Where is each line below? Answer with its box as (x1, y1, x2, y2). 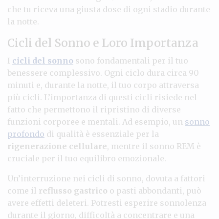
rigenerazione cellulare (7, 141, 107, 151)
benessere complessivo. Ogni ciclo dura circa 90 (7, 67, 199, 78)
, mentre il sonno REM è (107, 141, 201, 151)
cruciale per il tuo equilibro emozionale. (7, 153, 166, 163)
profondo (7, 129, 44, 139)
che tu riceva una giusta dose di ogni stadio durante (7, 4, 210, 14)
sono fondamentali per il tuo (73, 55, 188, 66)
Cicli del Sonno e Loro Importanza (7, 35, 198, 50)
